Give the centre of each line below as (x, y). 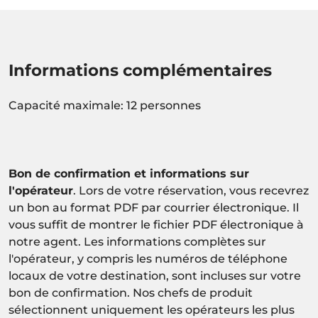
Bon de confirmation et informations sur (129, 174)
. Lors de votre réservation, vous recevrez (191, 191)
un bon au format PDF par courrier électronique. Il (154, 208)
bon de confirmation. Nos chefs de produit (131, 293)
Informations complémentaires (140, 71)
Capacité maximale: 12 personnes (105, 106)
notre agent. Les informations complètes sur (137, 242)
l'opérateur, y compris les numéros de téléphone (148, 259)
